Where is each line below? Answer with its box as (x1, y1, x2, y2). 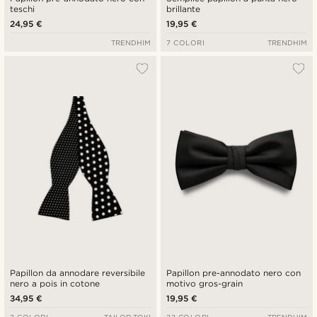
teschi (10, 3, 35, 14)
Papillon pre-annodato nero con (166, 267, 301, 279)
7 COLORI (166, 38, 205, 47)
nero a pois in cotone (10, 278, 100, 289)
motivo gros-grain (166, 278, 243, 289)
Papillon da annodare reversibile (10, 267, 146, 279)
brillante (166, 3, 200, 14)
